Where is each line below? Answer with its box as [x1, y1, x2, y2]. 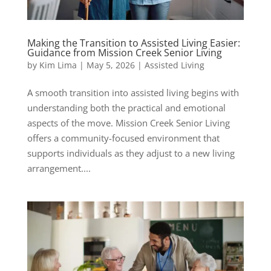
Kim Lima [39, 59, 77, 71]
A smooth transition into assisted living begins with [27, 87, 239, 99]
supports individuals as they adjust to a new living [27, 147, 235, 160]
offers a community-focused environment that [27, 132, 220, 145]
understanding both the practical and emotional [27, 102, 226, 114]
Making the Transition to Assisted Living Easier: [27, 36, 240, 50]
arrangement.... [27, 162, 91, 175]
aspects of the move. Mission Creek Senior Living [27, 117, 230, 129]
